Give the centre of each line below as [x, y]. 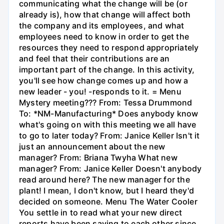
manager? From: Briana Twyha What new [98, 158]
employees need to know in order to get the [104, 37]
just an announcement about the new [92, 147]
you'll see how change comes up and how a [104, 81]
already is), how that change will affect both [105, 15]
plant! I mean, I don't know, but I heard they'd [106, 191]
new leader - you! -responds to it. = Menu [100, 92]
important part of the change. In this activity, [107, 70]
